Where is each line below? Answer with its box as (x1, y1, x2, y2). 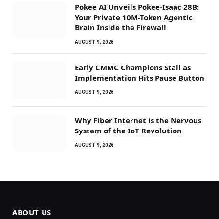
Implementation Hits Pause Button (75, 72, 204, 83)
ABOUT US (12, 207, 51, 217)
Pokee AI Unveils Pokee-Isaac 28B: (75, 1, 199, 12)
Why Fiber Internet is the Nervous (75, 115, 201, 125)
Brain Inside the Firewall (75, 22, 166, 32)
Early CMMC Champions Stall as (75, 62, 191, 72)
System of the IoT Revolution (75, 125, 182, 135)
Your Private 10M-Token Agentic (75, 12, 193, 22)
